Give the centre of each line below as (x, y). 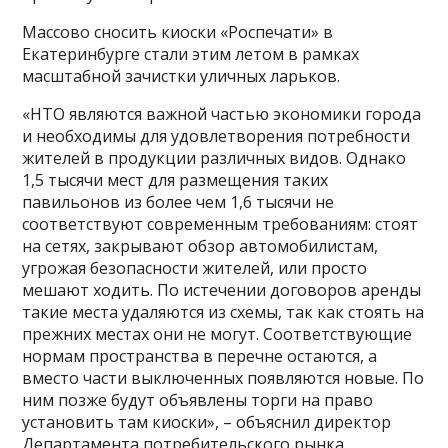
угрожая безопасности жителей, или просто (195, 267)
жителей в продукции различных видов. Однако (214, 157)
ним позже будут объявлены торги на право (198, 399)
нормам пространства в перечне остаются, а (200, 355)
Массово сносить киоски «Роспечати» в (178, 31)
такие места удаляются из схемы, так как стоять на (223, 311)
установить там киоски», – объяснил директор (207, 421)
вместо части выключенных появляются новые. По (223, 377)
